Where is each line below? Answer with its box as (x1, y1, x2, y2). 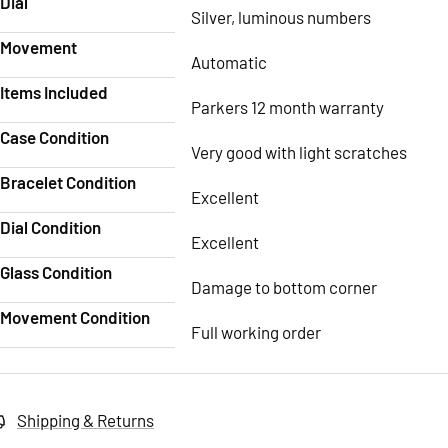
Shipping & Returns (17, 409, 154, 430)
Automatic (191, 51, 267, 72)
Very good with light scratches (191, 141, 407, 162)
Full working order (191, 321, 321, 342)
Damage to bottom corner (191, 276, 377, 297)
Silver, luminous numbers (191, 6, 371, 27)
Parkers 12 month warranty (191, 96, 384, 117)
